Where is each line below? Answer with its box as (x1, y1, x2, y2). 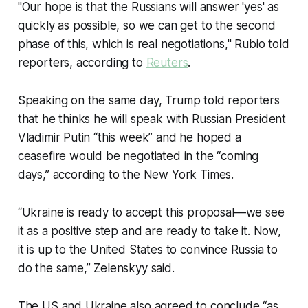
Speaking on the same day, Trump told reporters (17, 93, 280, 107)
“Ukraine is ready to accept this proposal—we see (17, 206, 285, 219)
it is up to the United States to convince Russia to (17, 243, 278, 256)
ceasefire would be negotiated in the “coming (17, 149, 259, 163)
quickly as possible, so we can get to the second (17, 19, 276, 32)
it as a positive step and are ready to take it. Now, (17, 224, 281, 238)
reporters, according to (17, 56, 146, 69)
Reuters (146, 56, 188, 69)
